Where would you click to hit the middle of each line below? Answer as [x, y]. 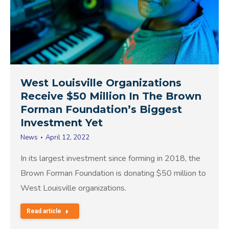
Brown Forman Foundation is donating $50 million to [113, 173]
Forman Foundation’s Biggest [101, 109]
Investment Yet [62, 122]
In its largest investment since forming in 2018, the [110, 158]
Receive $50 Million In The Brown [111, 96]
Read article [44, 211]
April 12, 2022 [67, 137]
